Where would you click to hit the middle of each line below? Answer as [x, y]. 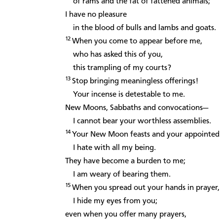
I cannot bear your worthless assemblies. [138, 121]
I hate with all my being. [110, 148]
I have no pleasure [96, 15]
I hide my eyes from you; [111, 201]
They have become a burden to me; [125, 161]
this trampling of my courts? [118, 68]
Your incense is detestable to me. [125, 94]
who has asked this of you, [114, 55]
